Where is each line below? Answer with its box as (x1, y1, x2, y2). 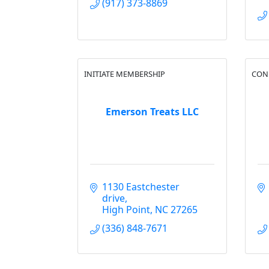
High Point (102, 203, 150, 216)
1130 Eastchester (102, 180, 180, 193)
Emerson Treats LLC (106, 104, 199, 118)
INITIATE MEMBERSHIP (84, 68, 165, 79)
